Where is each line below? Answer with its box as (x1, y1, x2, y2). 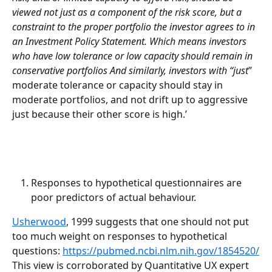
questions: (12, 243, 63, 257)
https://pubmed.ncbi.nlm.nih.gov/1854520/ (63, 243, 259, 257)
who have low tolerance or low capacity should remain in (12, 49, 255, 63)
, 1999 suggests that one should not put (66, 214, 251, 228)
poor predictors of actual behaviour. (31, 190, 199, 204)
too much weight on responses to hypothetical (12, 229, 229, 243)
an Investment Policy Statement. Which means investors (12, 34, 249, 48)
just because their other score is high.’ (12, 107, 189, 121)
